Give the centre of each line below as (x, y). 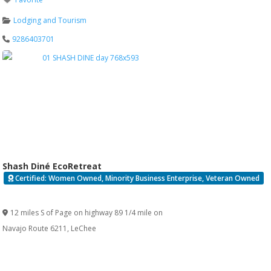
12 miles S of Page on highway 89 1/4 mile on (87, 213)
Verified (21, 194)
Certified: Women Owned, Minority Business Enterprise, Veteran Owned (138, 178)
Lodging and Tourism (50, 21)
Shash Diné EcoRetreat (52, 166)
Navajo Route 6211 (34, 229)
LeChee (83, 229)
